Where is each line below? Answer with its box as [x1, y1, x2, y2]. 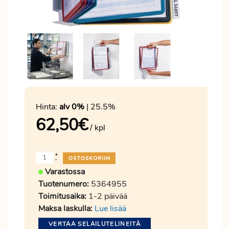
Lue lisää [95, 203, 126, 214]
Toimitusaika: [38, 191, 86, 202]
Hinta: [36, 101, 59, 112]
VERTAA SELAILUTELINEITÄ [49, 220, 141, 228]
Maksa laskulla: [38, 203, 93, 214]
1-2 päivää [86, 191, 127, 202]
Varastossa [45, 166, 85, 177]
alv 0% [59, 101, 84, 112]
